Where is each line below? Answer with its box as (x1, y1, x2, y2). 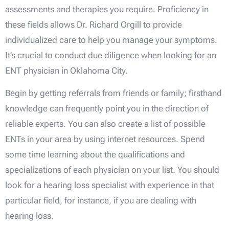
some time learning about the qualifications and (5, 149, 185, 160)
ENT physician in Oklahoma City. (5, 65, 128, 76)
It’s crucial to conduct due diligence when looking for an (5, 50, 216, 60)
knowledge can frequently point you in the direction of (5, 103, 209, 114)
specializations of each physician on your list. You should (5, 165, 219, 175)
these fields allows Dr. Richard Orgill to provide (5, 19, 182, 30)
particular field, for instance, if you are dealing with (5, 195, 196, 206)
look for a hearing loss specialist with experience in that (5, 180, 214, 191)
